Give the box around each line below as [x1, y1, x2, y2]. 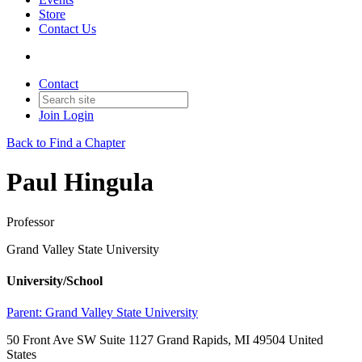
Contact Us [39, 22, 96, 36]
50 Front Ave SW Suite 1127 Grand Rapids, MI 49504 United [6, 333, 323, 347]
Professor [6, 214, 54, 229]
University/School [6, 274, 103, 288]
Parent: [6, 305, 45, 320]
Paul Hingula [6, 167, 154, 197]
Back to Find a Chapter [6, 136, 125, 149]
